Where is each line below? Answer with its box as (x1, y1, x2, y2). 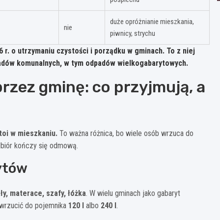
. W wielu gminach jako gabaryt (86, 188, 180, 198)
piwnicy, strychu (110, 28, 155, 38)
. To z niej (163, 46, 195, 55)
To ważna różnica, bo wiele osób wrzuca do (57, 128, 193, 138)
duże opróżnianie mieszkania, (110, 17, 194, 26)
